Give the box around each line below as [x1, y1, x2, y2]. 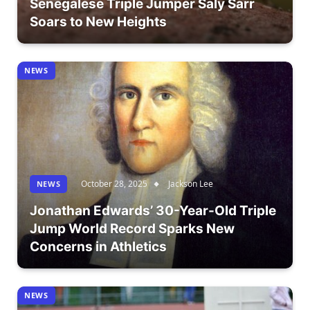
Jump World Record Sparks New [29, 220, 235, 237]
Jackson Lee [168, 177, 214, 190]
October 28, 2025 [81, 177, 148, 190]
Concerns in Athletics [29, 238, 167, 255]
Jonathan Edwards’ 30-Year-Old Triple [29, 202, 276, 219]
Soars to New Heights [29, 14, 167, 30]
